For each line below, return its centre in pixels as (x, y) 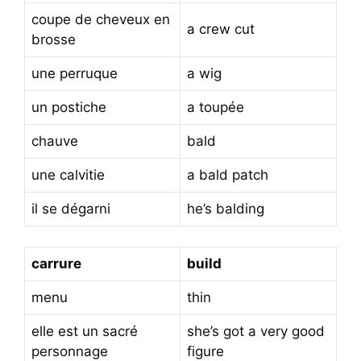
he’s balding (226, 208)
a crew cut (221, 29)
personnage (70, 351)
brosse (54, 39)
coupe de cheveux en (101, 19)
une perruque (75, 73)
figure (205, 351)
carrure (56, 263)
